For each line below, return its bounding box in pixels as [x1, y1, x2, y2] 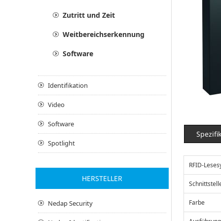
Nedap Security [48, 198, 93, 208]
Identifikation [48, 80, 88, 90]
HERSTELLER [82, 173, 122, 183]
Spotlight [48, 138, 75, 147]
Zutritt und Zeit [63, 10, 115, 20]
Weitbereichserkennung [63, 29, 145, 39]
